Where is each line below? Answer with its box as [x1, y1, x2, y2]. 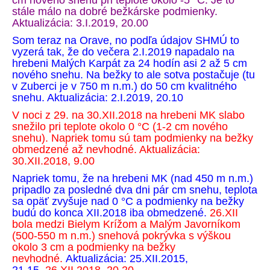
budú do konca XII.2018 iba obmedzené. [12, 207, 210, 219]
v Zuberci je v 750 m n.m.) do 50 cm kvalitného [12, 80, 237, 92]
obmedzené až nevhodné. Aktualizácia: [12, 143, 200, 155]
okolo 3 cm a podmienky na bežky [12, 241, 175, 253]
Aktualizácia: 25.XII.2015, [66, 253, 188, 265]
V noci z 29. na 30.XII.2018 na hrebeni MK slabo [12, 109, 245, 121]
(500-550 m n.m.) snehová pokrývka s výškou [12, 230, 231, 242]
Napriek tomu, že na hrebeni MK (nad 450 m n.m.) [12, 172, 253, 184]
